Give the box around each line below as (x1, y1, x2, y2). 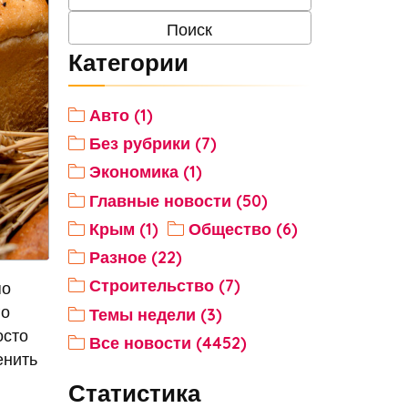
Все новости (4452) (88, 332, 247, 353)
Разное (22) (88, 247, 182, 268)
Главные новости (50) (88, 189, 268, 210)
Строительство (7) (88, 275, 240, 296)
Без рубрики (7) (88, 133, 217, 154)
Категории (67, 47, 189, 78)
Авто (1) (88, 104, 153, 125)
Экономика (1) (88, 161, 202, 182)
